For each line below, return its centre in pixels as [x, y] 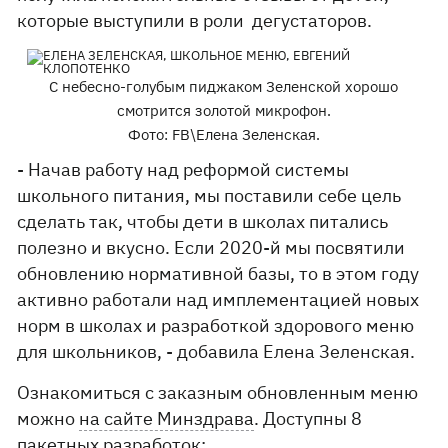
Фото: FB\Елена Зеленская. [223, 134]
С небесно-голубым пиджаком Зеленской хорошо [224, 86]
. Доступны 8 [308, 418]
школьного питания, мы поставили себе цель [209, 195]
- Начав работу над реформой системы [183, 169]
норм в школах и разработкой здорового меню [216, 325]
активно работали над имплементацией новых [218, 299]
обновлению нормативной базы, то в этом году [218, 273]
